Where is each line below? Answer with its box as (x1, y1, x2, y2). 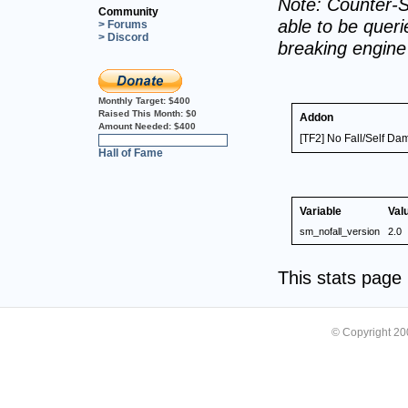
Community (98, 5, 158, 18)
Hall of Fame (98, 146, 163, 159)
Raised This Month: (98, 107, 186, 118)
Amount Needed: (98, 120, 174, 131)
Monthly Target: (98, 95, 168, 106)
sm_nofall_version (300, 225, 380, 237)
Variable (300, 204, 342, 218)
